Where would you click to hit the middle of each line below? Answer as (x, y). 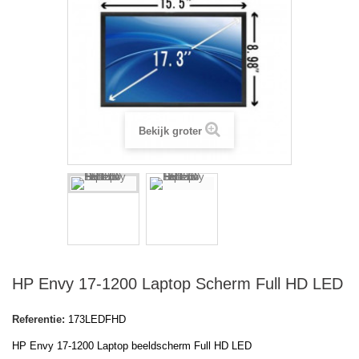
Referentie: (38, 320)
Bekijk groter (170, 131)
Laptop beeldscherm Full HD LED (174, 346)
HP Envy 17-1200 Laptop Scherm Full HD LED (177, 284)
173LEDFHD (97, 320)
